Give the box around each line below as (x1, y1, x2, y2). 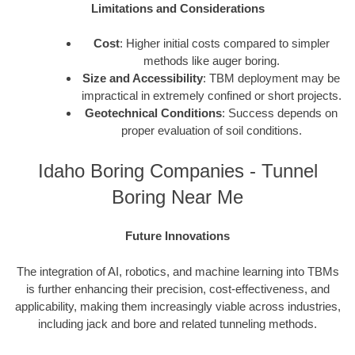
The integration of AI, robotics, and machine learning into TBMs (16, 264, 339, 278)
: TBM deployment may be (203, 71, 340, 86)
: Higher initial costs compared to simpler (119, 36, 330, 51)
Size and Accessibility (82, 71, 203, 86)
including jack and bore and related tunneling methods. (38, 316, 317, 330)
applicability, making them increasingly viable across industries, (14, 299, 341, 313)
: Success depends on (222, 106, 338, 120)
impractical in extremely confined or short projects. (81, 89, 342, 103)
